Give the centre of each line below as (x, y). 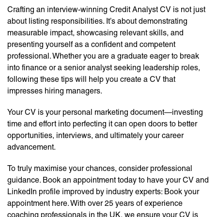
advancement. (31, 147)
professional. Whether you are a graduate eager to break (103, 56)
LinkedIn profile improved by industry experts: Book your (103, 192)
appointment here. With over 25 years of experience (95, 203)
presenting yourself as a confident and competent (91, 45)
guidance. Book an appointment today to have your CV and (108, 180)
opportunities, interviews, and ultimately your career (95, 136)
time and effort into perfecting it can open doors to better (102, 124)
